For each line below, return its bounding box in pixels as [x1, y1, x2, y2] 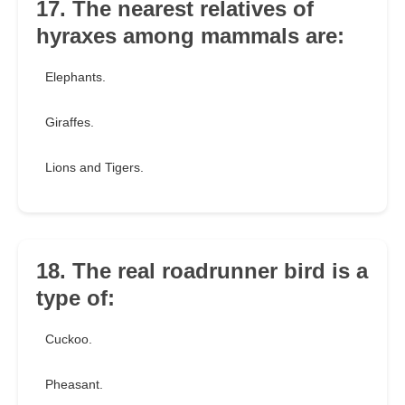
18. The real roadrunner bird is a [36, 259, 368, 284]
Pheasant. [45, 377, 103, 392]
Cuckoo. [45, 332, 92, 347]
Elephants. [45, 70, 106, 85]
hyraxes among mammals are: [36, 24, 344, 49]
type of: [36, 286, 115, 311]
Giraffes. [45, 115, 94, 130]
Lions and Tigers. [45, 160, 144, 175]
